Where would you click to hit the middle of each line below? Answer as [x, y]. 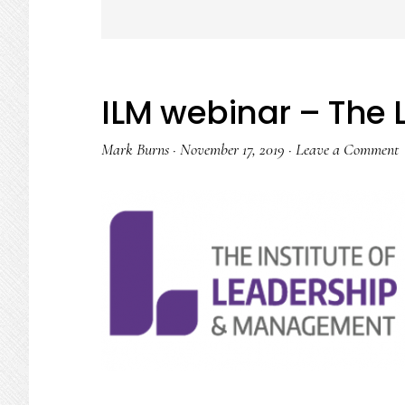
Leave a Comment [347, 149]
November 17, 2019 [232, 149]
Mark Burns [135, 149]
